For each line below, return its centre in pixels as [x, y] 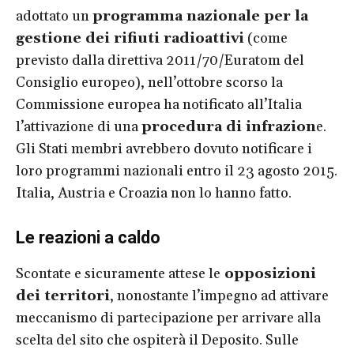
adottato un [54, 16]
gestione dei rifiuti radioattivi [130, 38]
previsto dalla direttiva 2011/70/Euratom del [160, 60]
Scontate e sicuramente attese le [118, 273]
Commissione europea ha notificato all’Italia [159, 104]
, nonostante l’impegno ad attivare [219, 296]
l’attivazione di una [79, 126]
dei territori [63, 296]
